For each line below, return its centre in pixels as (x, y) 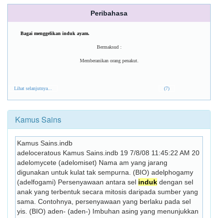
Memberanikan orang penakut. (109, 61)
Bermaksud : (109, 47)
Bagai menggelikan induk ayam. (55, 33)
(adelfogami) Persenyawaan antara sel (78, 182)
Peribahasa (109, 13)
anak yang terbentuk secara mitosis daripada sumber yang (108, 192)
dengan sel (175, 182)
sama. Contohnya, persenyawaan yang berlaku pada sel (104, 201)
